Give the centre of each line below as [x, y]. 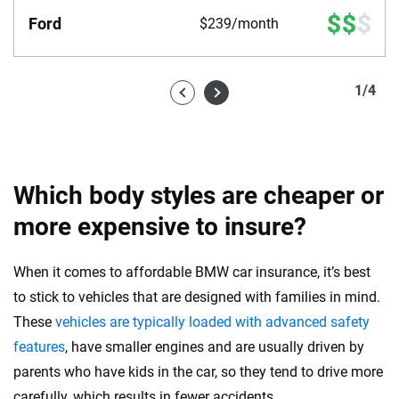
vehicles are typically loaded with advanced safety [212, 322]
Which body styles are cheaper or [199, 196]
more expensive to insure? [160, 227]
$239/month [239, 24]
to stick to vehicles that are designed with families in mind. [197, 297]
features [39, 347]
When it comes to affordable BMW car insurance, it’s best [192, 273]
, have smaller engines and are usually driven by [215, 347]
